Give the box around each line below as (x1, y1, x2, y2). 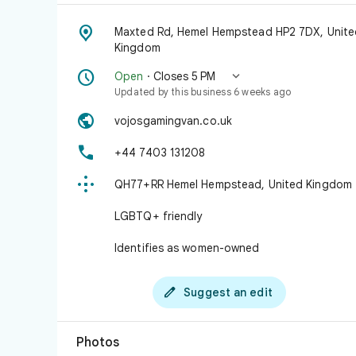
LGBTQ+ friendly (114, 209, 203, 223)
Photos (76, 335, 119, 350)
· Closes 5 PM (143, 69, 215, 83)
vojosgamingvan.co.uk (114, 114, 232, 128)
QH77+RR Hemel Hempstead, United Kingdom (114, 177, 352, 192)
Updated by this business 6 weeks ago (114, 86, 292, 98)
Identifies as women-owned (114, 241, 260, 255)
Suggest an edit (184, 285, 273, 300)
